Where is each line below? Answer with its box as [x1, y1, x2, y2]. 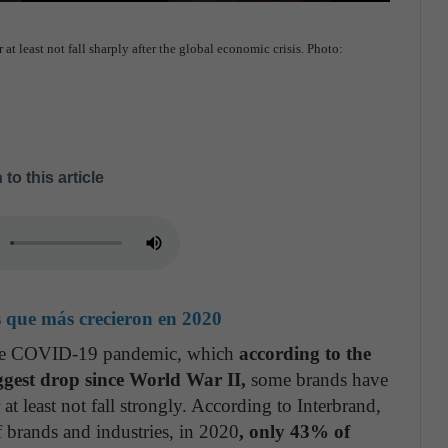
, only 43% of [239, 421, 350, 443]
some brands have [246, 369, 388, 391]
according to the [239, 343, 371, 365]
